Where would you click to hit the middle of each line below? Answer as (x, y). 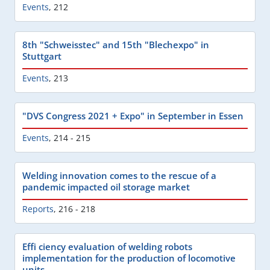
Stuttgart (42, 56)
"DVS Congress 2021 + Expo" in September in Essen (133, 115)
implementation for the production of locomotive (129, 258)
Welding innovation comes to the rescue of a (119, 175)
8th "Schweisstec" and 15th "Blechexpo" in (116, 44)
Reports (38, 209)
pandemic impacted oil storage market (106, 187)
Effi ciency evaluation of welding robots (107, 246)
